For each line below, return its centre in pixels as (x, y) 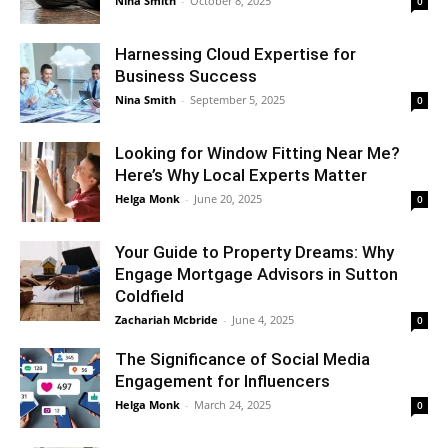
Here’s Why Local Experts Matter (241, 175)
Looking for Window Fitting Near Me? (257, 153)
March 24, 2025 (232, 405)
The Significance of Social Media (242, 359)
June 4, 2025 (263, 320)
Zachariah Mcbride (166, 320)
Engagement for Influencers (222, 381)
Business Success (186, 76)
